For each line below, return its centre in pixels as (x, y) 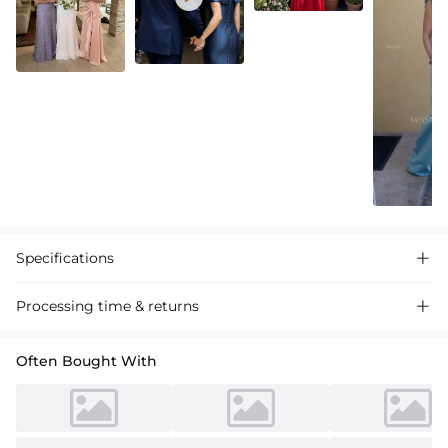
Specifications (65, 258)
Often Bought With (86, 361)
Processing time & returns (107, 306)
